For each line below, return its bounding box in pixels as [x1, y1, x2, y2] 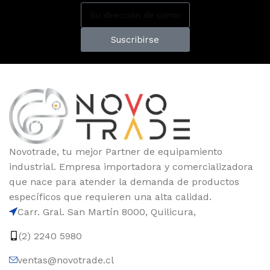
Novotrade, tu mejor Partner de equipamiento [9, 145, 222, 157]
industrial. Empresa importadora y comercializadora [9, 160, 253, 172]
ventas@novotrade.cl [17, 254, 114, 266]
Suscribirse [111, 34, 159, 45]
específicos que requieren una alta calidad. [9, 190, 212, 202]
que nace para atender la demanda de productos [9, 175, 239, 187]
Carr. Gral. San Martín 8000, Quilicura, [17, 206, 196, 218]
